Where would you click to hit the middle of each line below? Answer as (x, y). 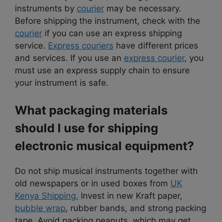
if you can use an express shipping (112, 33)
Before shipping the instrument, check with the (108, 21)
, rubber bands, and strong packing (136, 208)
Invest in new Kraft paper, (130, 196)
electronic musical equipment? (105, 146)
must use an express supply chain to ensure (102, 70)
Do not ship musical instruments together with (106, 171)
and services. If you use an (69, 58)
